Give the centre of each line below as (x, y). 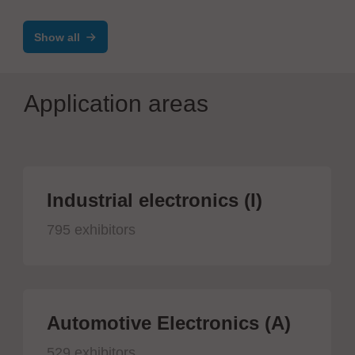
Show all (57, 37)
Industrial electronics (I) (155, 200)
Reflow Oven (85, 10)
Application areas (116, 103)
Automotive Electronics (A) (169, 323)
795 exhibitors (91, 229)
